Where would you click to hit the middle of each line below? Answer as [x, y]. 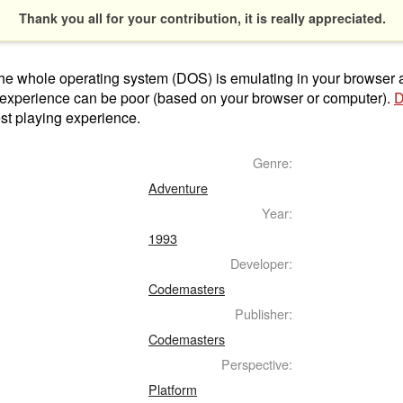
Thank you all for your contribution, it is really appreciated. [202, 18]
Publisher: [264, 313]
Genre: [273, 162]
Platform [173, 389]
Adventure [178, 187]
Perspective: [257, 363]
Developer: [261, 263]
